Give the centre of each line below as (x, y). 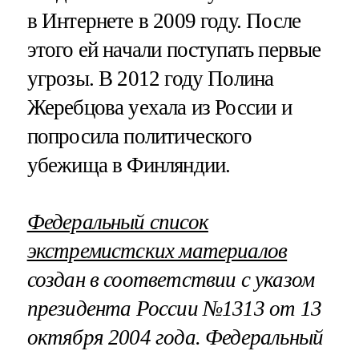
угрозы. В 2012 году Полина (150, 78)
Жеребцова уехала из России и (159, 107)
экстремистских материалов (157, 251)
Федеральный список (117, 222)
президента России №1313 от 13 (174, 309)
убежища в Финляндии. (129, 165)
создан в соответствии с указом (171, 280)
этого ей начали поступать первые (174, 49)
